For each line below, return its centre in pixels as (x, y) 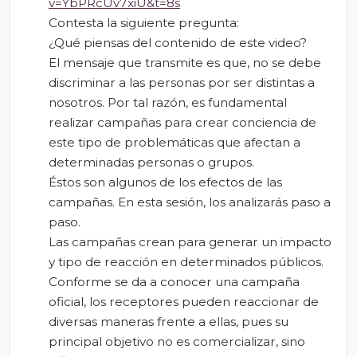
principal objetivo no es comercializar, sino (177, 341)
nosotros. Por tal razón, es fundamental (168, 102)
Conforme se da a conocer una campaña (174, 281)
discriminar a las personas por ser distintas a (182, 82)
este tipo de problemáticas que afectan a (175, 142)
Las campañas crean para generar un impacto (190, 241)
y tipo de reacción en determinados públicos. (186, 261)
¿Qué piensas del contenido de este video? (178, 42)
